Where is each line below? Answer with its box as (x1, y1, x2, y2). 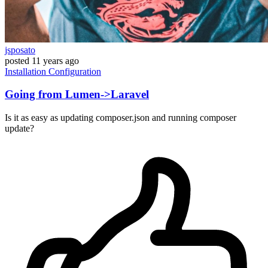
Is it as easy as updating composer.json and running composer (5, 112, 236, 123)
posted (5, 55, 29, 66)
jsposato (5, 44, 35, 55)
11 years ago (32, 55, 79, 66)
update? (5, 123, 34, 134)
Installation (5, 66, 48, 77)
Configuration (48, 66, 101, 77)
